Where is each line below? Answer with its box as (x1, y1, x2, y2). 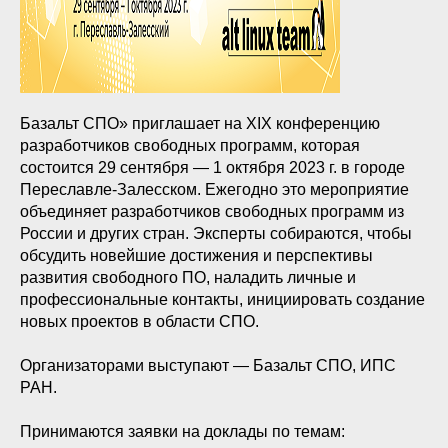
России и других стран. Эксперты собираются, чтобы (20, 225, 412, 242)
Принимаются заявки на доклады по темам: (20, 423, 345, 440)
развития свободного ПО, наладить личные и (20, 269, 356, 286)
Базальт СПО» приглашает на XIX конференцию (20, 115, 380, 132)
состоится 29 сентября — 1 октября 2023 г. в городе (20, 159, 405, 176)
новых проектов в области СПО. (20, 313, 259, 330)
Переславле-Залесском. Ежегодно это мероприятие (20, 181, 409, 198)
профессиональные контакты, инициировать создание (20, 291, 425, 308)
